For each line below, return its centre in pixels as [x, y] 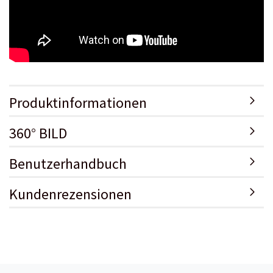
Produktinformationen [78, 103]
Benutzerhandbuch [68, 164]
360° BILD [38, 133]
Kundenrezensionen [70, 194]
